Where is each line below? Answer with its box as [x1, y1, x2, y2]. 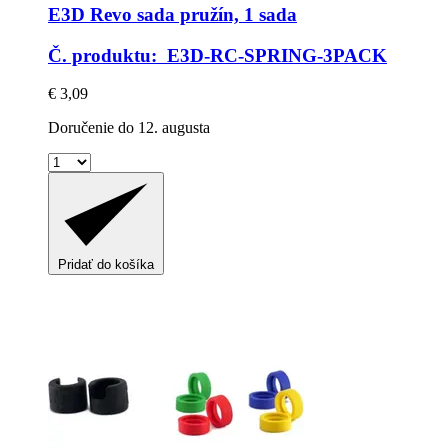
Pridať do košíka [58, 256, 154, 272]
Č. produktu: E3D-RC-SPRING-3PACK [48, 44, 387, 66]
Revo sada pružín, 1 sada [85, 3, 297, 25]
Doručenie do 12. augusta [48, 119, 210, 137]
